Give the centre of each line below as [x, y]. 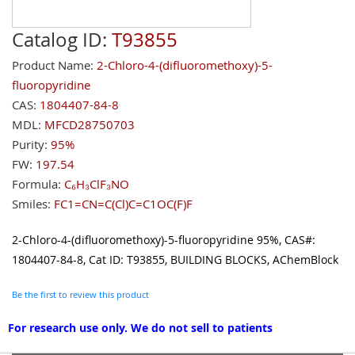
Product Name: [53, 65]
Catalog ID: [59, 40]
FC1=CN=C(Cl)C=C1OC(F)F [123, 204]
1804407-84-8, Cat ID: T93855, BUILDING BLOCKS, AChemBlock [175, 260]
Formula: [36, 184]
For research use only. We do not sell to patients [140, 328]
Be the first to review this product [80, 295]
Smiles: [31, 204]
